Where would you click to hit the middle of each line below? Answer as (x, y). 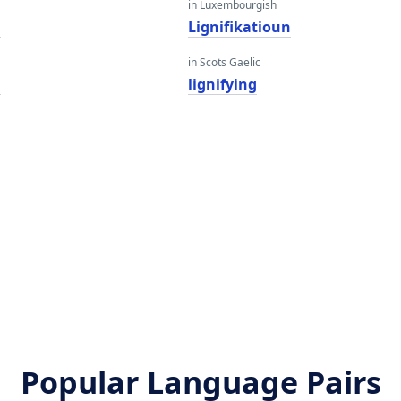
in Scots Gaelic (224, 62)
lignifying (222, 84)
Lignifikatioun (239, 27)
